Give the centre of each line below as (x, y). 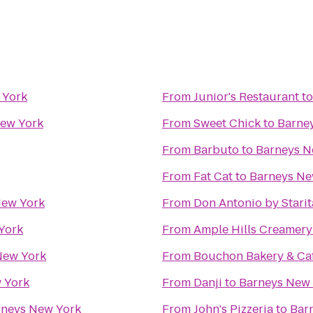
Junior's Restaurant (246, 97)
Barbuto (216, 150)
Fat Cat (213, 176)
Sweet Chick (227, 123)
